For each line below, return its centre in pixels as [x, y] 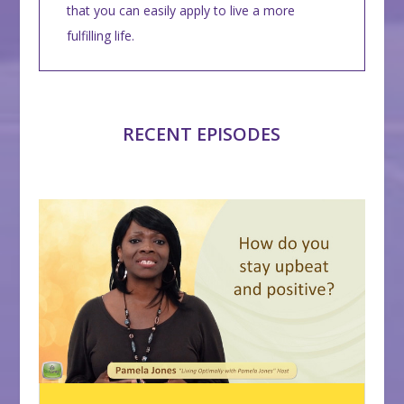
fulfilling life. [100, 36]
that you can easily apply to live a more [180, 10]
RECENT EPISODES [202, 134]
